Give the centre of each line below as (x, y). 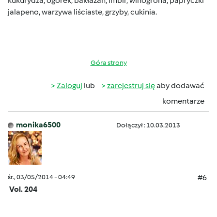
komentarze (183, 101)
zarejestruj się (131, 85)
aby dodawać (180, 85)
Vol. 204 (23, 189)
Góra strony (108, 63)
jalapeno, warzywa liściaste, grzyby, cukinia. (82, 12)
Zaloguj (70, 85)
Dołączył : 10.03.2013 (148, 125)
